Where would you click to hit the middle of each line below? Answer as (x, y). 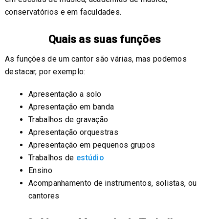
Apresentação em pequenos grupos (92, 145)
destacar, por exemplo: (45, 71)
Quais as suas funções (105, 39)
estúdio (90, 157)
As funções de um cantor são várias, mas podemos (96, 59)
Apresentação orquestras (73, 132)
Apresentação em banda (71, 107)
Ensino (40, 170)
